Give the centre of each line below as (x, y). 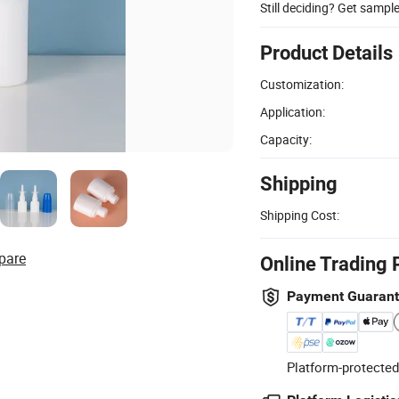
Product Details (326, 53)
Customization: (302, 84)
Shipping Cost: (300, 215)
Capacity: (286, 139)
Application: (293, 111)
